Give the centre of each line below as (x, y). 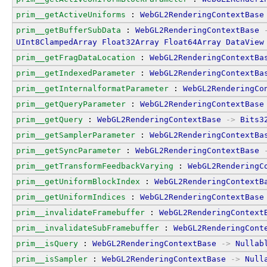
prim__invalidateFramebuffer (80, 212)
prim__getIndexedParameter (76, 73)
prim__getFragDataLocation (76, 57)
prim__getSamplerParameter (76, 135)
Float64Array (193, 42)
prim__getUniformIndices (71, 197)
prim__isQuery (47, 243)
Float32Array (131, 42)
